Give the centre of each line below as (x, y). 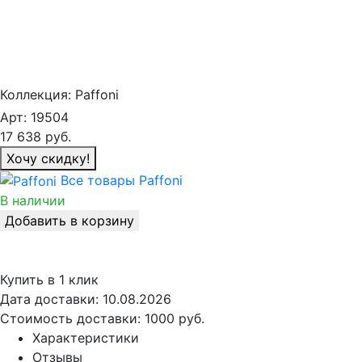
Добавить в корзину (69, 221)
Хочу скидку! (48, 158)
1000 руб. (175, 319)
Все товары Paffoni (122, 180)
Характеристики (86, 338)
